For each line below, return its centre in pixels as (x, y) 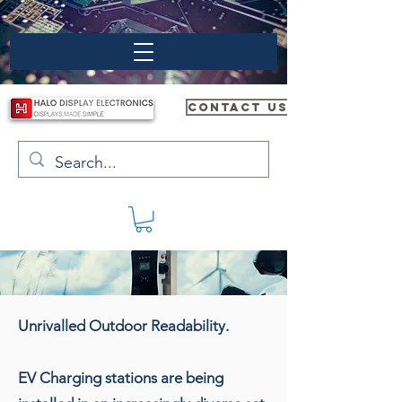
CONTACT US (238, 107)
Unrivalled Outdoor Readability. (123, 325)
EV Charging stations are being (121, 377)
